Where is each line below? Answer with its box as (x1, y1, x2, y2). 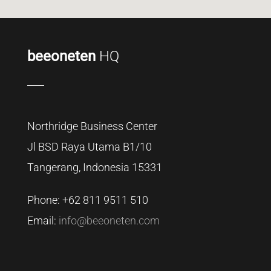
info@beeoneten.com (58, 214, 160, 227)
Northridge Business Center (27, 119, 157, 132)
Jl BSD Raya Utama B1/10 (27, 140, 152, 153)
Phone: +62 (27, 193, 83, 206)
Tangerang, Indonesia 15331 (27, 160, 162, 174)
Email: (27, 214, 59, 227)
